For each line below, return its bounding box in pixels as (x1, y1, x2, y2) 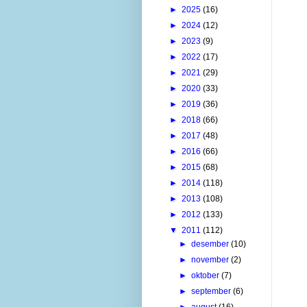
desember (191, 238, 232, 249)
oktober (191, 270, 222, 280)
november (191, 254, 232, 265)
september (191, 286, 234, 296)
